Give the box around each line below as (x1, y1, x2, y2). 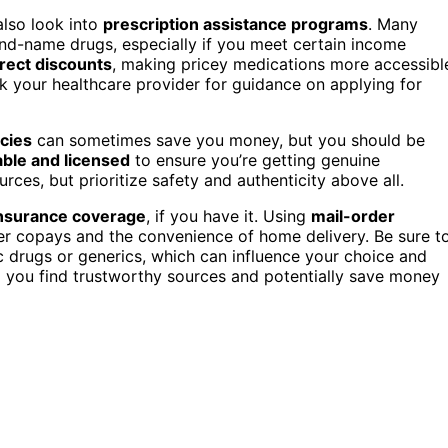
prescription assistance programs (103, 13, 368, 34)
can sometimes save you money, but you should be (32, 129, 425, 150)
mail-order (311, 205, 395, 226)
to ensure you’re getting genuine (130, 149, 380, 170)
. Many (368, 13, 418, 34)
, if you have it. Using (146, 205, 311, 226)
